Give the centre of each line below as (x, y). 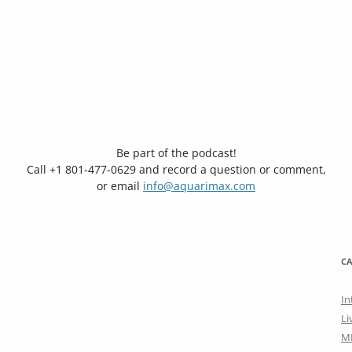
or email (120, 186)
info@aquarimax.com (199, 186)
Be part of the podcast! (176, 153)
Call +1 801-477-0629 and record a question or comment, (176, 169)
